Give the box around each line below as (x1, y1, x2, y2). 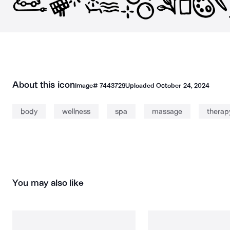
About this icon (12, 79, 75, 90)
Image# (74, 82, 100, 89)
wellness (62, 107, 90, 116)
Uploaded (125, 82, 157, 89)
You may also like (12, 177, 84, 188)
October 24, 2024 (156, 82, 209, 89)
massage (152, 107, 182, 116)
